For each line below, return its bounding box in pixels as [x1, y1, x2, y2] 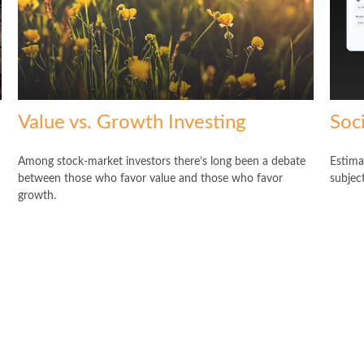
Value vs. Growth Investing [18, 113, 246, 133]
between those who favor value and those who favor [18, 173, 284, 185]
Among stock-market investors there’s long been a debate [18, 156, 306, 168]
